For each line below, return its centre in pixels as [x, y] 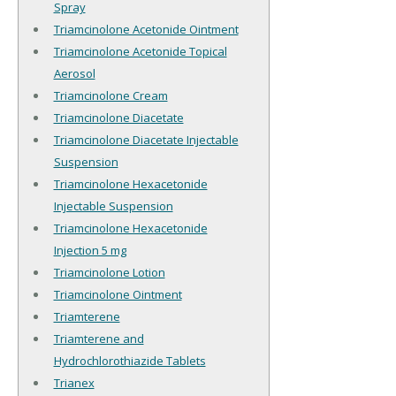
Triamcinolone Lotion [109, 273]
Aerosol [74, 74]
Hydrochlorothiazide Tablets [129, 361]
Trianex [74, 383]
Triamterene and [99, 339]
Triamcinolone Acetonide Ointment [146, 30]
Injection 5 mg [90, 251]
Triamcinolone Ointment [118, 295]
